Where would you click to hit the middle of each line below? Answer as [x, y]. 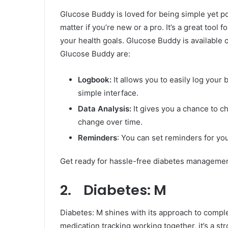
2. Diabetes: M [113, 190]
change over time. [110, 122]
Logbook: [96, 79]
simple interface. [108, 93]
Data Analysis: [106, 108]
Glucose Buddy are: [95, 53]
